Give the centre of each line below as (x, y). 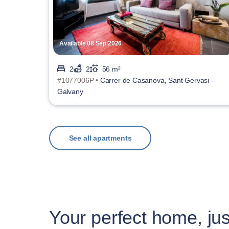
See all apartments (100, 138)
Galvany (70, 91)
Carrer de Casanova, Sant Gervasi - (157, 80)
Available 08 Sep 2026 (91, 43)
